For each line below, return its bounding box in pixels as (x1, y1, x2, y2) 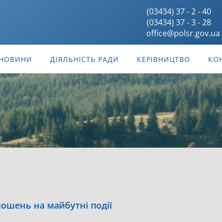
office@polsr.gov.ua (146, 28, 220, 39)
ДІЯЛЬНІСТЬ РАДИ (50, 55, 119, 64)
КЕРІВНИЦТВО (137, 55, 190, 64)
